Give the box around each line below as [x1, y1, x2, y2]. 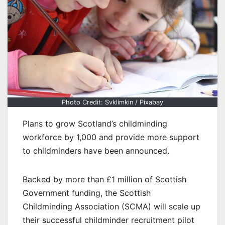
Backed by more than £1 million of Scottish [23, 174, 186, 185]
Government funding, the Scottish [23, 188, 151, 198]
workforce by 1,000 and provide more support [23, 132, 199, 143]
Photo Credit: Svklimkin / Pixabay [62, 98, 163, 106]
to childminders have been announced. [23, 146, 169, 156]
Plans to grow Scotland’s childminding [23, 119, 167, 129]
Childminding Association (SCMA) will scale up [23, 201, 200, 212]
